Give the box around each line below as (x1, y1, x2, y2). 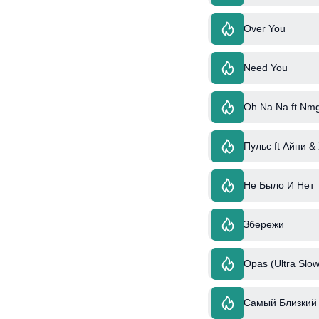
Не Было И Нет (244, 179, 314, 192)
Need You (244, 62, 288, 74)
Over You (244, 23, 286, 35)
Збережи (244, 219, 284, 231)
